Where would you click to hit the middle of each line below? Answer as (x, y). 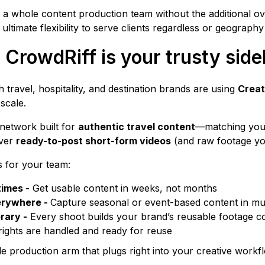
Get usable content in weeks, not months (123, 188)
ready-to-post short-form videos (93, 141)
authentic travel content (137, 127)
